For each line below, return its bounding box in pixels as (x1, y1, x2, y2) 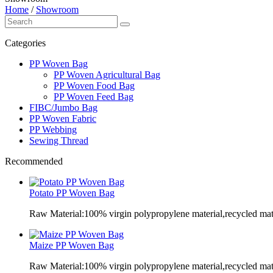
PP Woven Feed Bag (54, 91, 133, 102)
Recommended (5, 156, 63, 166)
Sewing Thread (29, 135, 88, 146)
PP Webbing (29, 124, 77, 135)
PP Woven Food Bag (54, 80, 135, 91)
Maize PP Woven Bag (29, 240, 114, 250)
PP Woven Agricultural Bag (54, 69, 160, 80)
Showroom (36, 4, 79, 15)
